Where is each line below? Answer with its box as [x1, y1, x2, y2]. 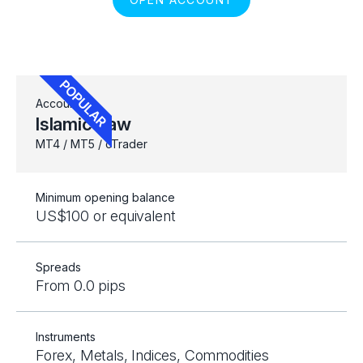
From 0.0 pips [36, 277, 126, 294]
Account [36, 96, 79, 110]
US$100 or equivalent [36, 207, 176, 224]
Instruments [36, 330, 96, 344]
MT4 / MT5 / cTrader [36, 137, 147, 151]
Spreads [36, 260, 81, 274]
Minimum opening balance [36, 190, 175, 204]
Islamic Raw [36, 113, 131, 135]
